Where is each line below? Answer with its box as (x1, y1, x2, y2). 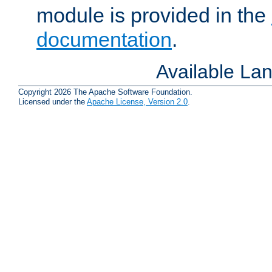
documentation (36, 28, 172, 52)
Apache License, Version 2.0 (87, 97, 188, 107)
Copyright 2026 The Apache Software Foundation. (18, 87, 192, 97)
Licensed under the (18, 97, 87, 107)
